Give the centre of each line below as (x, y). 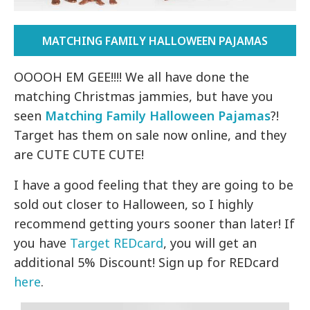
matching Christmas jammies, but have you (144, 97)
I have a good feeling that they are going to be (154, 185)
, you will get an (210, 243)
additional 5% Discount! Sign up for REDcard (147, 263)
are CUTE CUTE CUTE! (79, 155)
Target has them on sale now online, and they (151, 135)
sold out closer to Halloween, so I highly (134, 204)
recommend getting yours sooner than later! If (155, 224)
